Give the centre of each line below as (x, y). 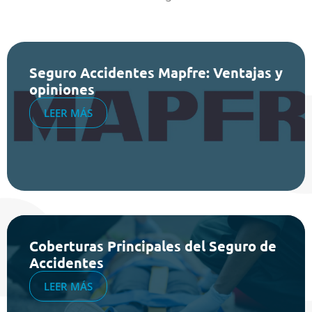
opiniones (62, 89)
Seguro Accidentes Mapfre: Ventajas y (156, 72)
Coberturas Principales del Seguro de (153, 245)
